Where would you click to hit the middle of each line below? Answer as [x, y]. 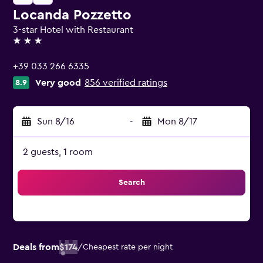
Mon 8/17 [177, 122]
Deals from [36, 247]
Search [131, 183]
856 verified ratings [126, 83]
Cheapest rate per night [128, 247]
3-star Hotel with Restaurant [73, 30]
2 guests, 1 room [58, 152]
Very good [58, 83]
